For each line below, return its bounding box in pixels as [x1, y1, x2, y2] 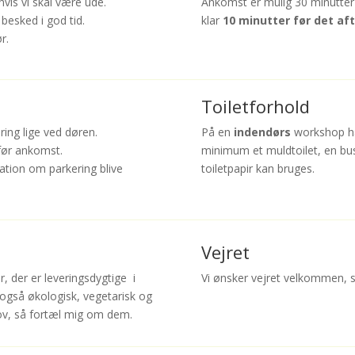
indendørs [233, 124, 291, 140]
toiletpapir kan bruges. [200, 161, 315, 177]
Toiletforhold [200, 94, 310, 119]
